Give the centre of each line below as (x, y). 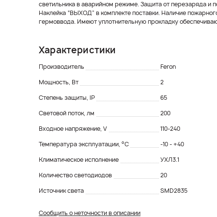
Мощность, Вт (59, 82)
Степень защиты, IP (68, 97)
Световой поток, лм (67, 113)
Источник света (62, 190)
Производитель (62, 66)
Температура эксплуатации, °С (85, 144)
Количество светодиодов (76, 175)
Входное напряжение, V (74, 128)
